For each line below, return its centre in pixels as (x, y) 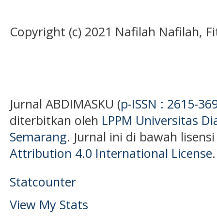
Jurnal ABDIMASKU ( (65, 104)
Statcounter (43, 182)
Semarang (38, 137)
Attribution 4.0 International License (111, 153)
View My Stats (49, 204)
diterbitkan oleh (56, 120)
